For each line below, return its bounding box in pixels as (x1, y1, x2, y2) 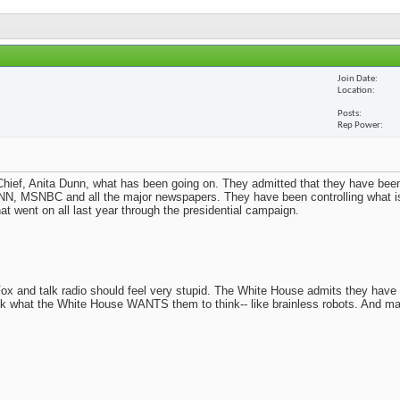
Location (337, 85, 372, 96)
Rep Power (337, 120, 380, 130)
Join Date (337, 73, 375, 84)
